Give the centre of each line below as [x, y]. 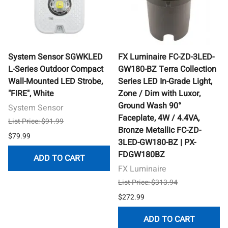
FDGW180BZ [141, 154]
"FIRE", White [31, 93]
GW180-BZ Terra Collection [167, 69]
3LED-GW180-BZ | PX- [157, 142]
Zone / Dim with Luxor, [159, 93]
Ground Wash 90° [150, 106]
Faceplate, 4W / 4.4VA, [159, 118]
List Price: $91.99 [36, 121]
